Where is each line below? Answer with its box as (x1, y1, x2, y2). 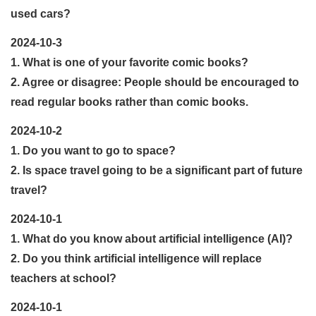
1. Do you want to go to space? (11, 144, 176, 157)
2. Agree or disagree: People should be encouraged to (11, 75, 299, 88)
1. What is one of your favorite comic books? (11, 56, 248, 68)
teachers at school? (11, 272, 116, 284)
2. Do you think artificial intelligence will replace (11, 252, 262, 265)
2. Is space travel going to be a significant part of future (11, 164, 303, 176)
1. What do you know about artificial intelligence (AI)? (11, 232, 293, 245)
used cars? (11, 7, 71, 20)
